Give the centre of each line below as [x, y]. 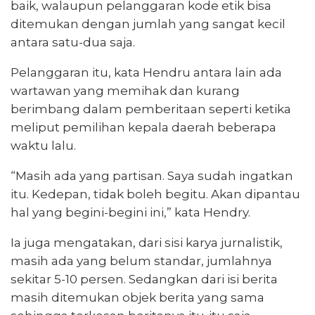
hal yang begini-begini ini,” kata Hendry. [130, 212]
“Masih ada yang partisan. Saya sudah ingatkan [152, 175]
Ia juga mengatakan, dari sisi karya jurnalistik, [147, 242]
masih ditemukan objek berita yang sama [137, 297]
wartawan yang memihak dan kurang [125, 90]
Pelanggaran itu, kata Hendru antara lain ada [146, 72]
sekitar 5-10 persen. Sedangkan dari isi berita [144, 279]
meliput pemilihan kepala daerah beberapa [143, 127]
